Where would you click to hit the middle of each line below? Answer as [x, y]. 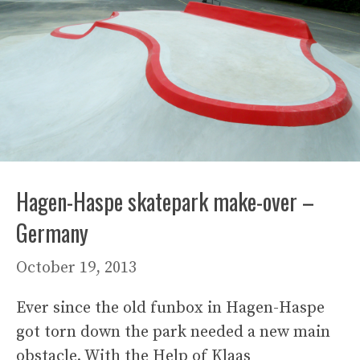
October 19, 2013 [76, 268]
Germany [52, 232]
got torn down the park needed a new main [173, 332]
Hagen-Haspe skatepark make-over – [165, 201]
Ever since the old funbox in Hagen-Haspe [170, 308]
